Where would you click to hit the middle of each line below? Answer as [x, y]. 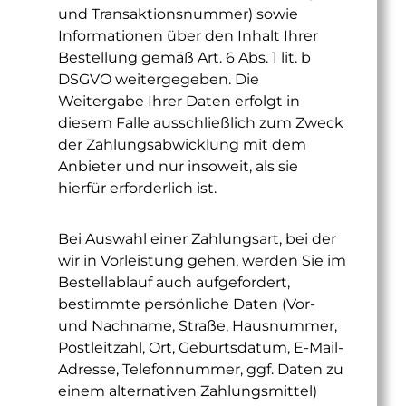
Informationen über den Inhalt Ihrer [188, 36]
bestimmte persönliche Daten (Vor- [187, 304]
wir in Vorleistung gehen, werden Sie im [202, 261]
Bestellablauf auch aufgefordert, [174, 282]
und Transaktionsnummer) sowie [178, 14]
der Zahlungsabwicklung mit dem [182, 145]
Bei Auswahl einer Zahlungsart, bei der [197, 239]
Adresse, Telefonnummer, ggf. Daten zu [201, 369]
